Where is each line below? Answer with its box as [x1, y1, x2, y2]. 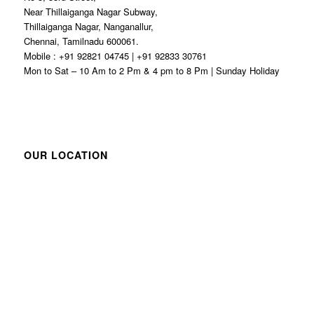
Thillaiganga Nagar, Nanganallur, [23, 19, 153, 33]
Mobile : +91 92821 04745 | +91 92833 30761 [23, 48, 207, 62]
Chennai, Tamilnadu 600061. [23, 34, 139, 48]
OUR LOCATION [23, 147, 108, 162]
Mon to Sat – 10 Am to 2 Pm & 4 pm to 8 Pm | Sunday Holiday [23, 63, 280, 77]
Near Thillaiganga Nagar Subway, [23, 4, 158, 18]
